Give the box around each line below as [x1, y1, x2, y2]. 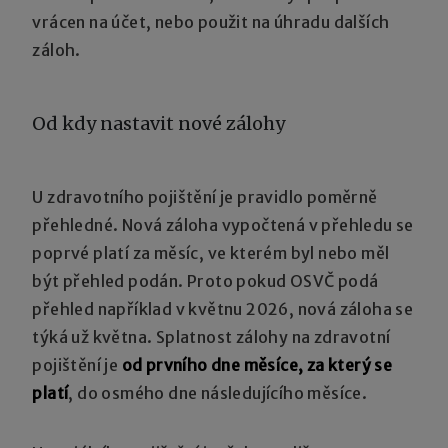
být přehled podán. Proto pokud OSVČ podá [32, 270, 379, 291]
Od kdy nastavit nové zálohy [32, 111, 286, 135]
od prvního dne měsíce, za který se [121, 354, 393, 375]
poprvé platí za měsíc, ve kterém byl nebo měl [32, 242, 390, 263]
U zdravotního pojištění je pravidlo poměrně [32, 186, 378, 207]
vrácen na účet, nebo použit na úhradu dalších [32, 11, 390, 32]
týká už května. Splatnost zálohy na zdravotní [32, 326, 391, 347]
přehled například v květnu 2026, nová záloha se [32, 298, 414, 319]
